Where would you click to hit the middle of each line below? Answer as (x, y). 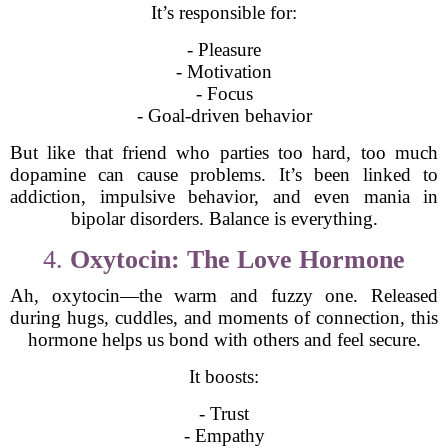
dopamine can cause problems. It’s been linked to (224, 174)
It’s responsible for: (224, 12)
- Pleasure (224, 49)
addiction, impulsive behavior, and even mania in (224, 196)
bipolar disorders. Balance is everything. (224, 218)
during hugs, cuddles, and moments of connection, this (224, 317)
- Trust (224, 413)
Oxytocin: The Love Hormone (237, 259)
